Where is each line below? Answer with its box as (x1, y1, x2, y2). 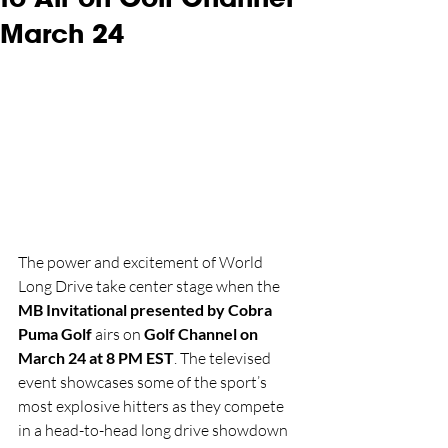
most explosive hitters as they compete (18, 395, 287, 416)
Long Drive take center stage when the (18, 275, 283, 296)
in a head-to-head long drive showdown (18, 419, 291, 440)
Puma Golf (18, 323, 92, 343)
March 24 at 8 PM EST (18, 347, 174, 367)
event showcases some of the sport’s (18, 371, 270, 392)
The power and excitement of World (18, 251, 266, 272)
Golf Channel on (144, 323, 261, 343)
